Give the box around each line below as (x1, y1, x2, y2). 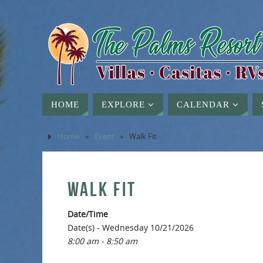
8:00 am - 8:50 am (68, 235, 137, 247)
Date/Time (68, 208, 108, 220)
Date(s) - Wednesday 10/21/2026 (68, 222, 194, 233)
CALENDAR (177, 99, 230, 109)
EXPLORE (102, 99, 145, 109)
